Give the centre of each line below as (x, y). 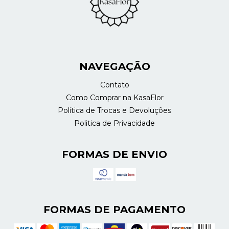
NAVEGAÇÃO (114, 67)
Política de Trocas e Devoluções (114, 111)
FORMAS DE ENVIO (114, 155)
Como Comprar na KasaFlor (114, 98)
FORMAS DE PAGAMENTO (114, 210)
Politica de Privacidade (114, 123)
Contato (114, 85)
